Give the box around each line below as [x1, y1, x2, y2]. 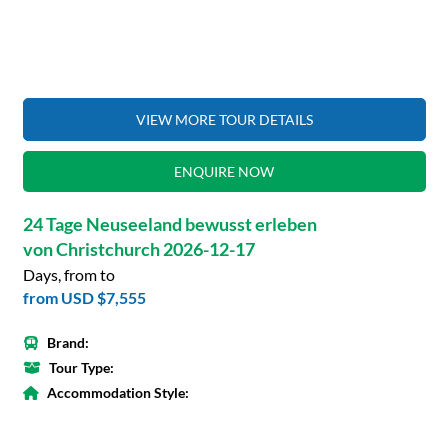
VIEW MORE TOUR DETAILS [135, 110, 313, 128]
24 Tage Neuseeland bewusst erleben [22, 212, 317, 235]
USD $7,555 [60, 287, 146, 307]
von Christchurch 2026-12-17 [22, 237, 255, 260]
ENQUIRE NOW [174, 162, 274, 180]
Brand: [46, 333, 89, 351]
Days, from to [22, 264, 115, 284]
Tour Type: [48, 358, 114, 376]
